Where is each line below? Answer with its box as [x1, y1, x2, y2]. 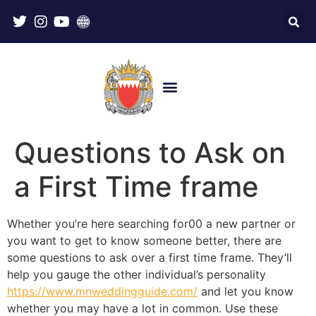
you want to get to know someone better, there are [7, 233, 281, 248]
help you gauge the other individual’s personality [7, 267, 266, 281]
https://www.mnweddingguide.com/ [7, 284, 197, 298]
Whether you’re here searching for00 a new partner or [7, 216, 296, 231]
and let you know [197, 284, 293, 298]
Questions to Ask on [14, 135, 286, 170]
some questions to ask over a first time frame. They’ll [7, 250, 292, 265]
